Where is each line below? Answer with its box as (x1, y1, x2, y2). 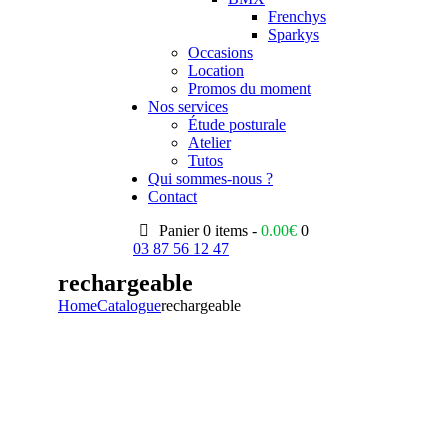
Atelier (188, 134, 231, 151)
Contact (148, 188, 197, 205)
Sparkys (268, 26, 319, 43)
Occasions (188, 44, 253, 61)
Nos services (148, 98, 228, 115)
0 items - (203, 222, 262, 239)
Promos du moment (188, 80, 311, 97)
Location (188, 62, 244, 79)
